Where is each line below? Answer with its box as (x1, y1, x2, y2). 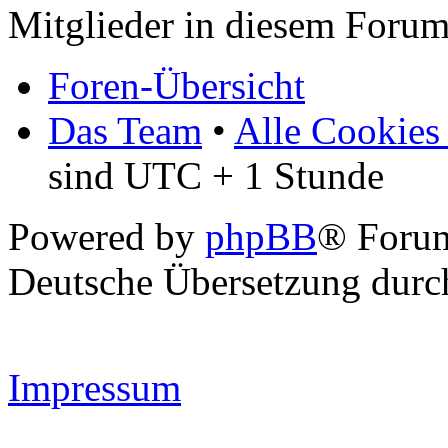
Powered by (8, 215, 205, 259)
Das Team (48, 109, 202, 153)
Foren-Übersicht (48, 64, 305, 108)
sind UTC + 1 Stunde (48, 154, 384, 198)
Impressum (8, 366, 181, 410)
